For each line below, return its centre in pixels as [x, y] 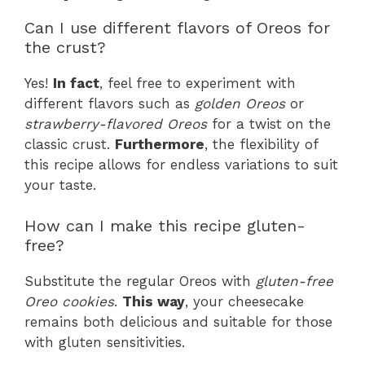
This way [154, 301]
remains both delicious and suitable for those [178, 322]
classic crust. [70, 144]
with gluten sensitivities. [105, 342]
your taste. [60, 185]
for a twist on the [269, 123]
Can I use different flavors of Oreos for [177, 27]
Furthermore [160, 144]
